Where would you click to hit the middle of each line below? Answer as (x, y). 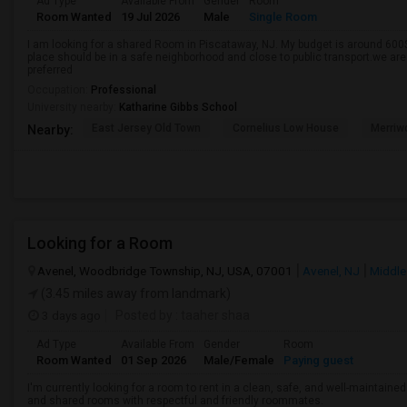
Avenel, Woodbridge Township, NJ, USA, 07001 (165, 271)
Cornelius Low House (286, 128)
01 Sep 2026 (154, 360)
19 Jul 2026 (150, 17)
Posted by (144, 315)
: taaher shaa (211, 315)
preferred (50, 70)
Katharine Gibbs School (178, 107)
